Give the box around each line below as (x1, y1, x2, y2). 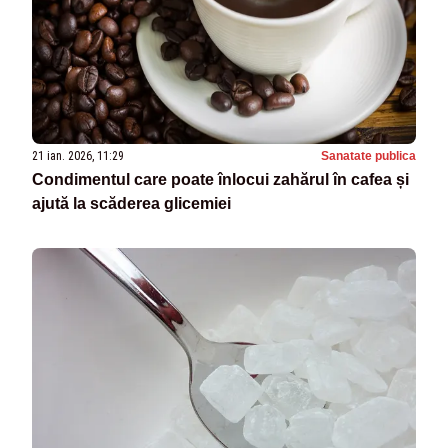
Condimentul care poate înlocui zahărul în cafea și (32, 171, 409, 189)
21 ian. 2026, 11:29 (32, 149, 124, 164)
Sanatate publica (321, 149, 416, 164)
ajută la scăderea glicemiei (32, 195, 231, 213)
